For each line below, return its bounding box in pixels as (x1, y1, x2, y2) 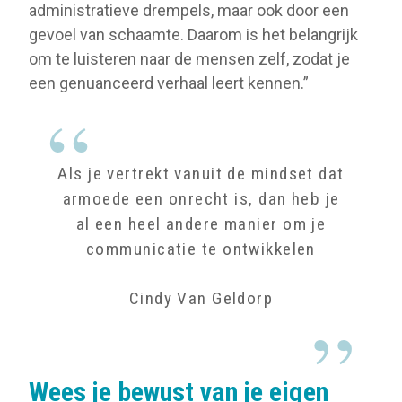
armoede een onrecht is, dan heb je (62, 188, 340, 209)
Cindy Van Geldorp (128, 288, 274, 310)
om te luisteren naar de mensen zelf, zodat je (29, 48, 350, 68)
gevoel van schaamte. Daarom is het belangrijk (29, 24, 358, 44)
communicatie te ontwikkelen (86, 238, 316, 259)
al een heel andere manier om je (75, 213, 327, 234)
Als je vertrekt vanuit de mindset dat (57, 162, 345, 184)
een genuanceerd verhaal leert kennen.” (29, 73, 309, 92)
